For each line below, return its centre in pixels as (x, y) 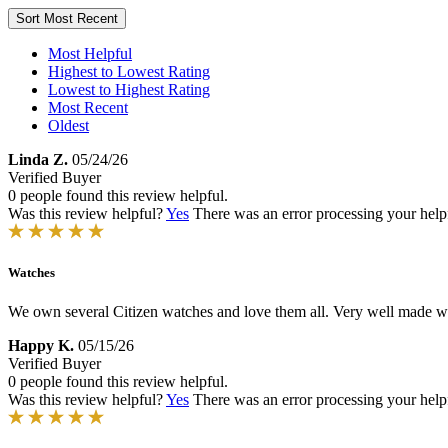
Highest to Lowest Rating (129, 71)
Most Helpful (90, 53)
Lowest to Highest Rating (129, 89)
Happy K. (41, 346)
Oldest (68, 125)
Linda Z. (38, 159)
